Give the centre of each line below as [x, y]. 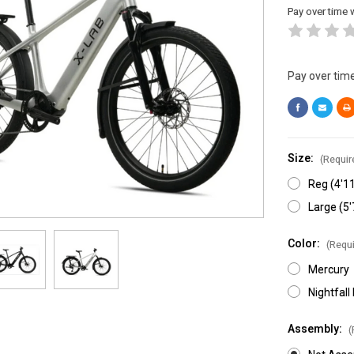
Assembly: [316, 328]
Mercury [328, 269]
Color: [305, 243]
